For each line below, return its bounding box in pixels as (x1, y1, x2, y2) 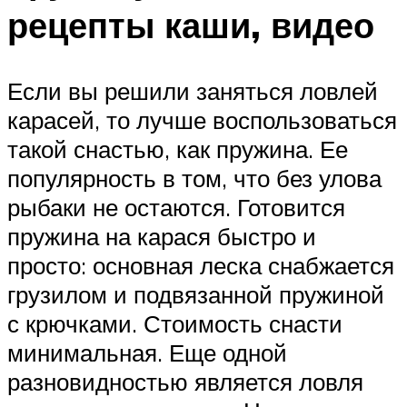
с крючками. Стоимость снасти (7, 309, 342, 339)
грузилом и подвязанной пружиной (7, 280, 384, 310)
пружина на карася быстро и (7, 222, 316, 252)
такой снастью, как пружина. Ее (7, 134, 348, 164)
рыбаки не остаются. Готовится (7, 193, 345, 223)
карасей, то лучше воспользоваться (7, 105, 397, 135)
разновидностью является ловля (7, 367, 363, 397)
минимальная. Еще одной (7, 338, 287, 368)
